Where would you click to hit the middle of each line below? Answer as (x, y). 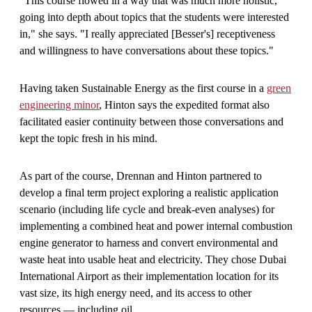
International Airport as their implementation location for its (149, 276)
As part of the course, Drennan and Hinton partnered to (141, 175)
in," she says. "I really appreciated (95, 33)
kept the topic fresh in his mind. (88, 138)
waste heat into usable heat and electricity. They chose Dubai (153, 259)
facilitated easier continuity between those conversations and (151, 121)
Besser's (193, 33)
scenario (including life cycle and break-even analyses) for (147, 209)
